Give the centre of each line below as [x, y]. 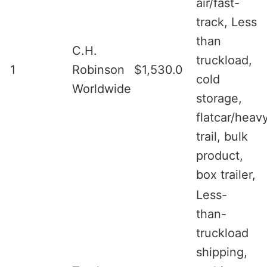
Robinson [98, 69]
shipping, [222, 252]
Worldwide [102, 89]
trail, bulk [222, 136]
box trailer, [226, 174]
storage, [219, 98]
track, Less [226, 22]
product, [220, 155]
